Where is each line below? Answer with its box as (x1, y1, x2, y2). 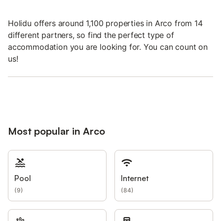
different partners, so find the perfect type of (8, 30, 174, 40)
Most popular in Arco (8, 125, 105, 138)
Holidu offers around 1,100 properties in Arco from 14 (8, 18, 203, 29)
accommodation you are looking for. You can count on (8, 42, 208, 52)
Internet (121, 173, 148, 184)
